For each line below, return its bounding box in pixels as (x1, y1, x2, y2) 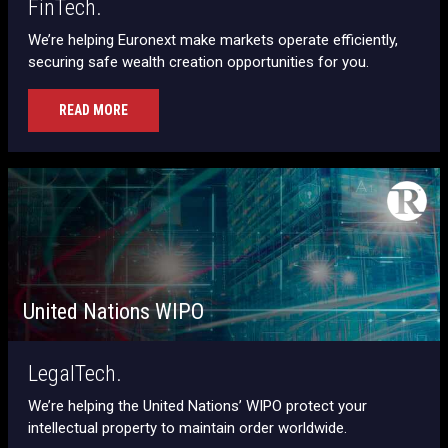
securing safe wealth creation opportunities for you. (28, 52, 369, 71)
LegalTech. (28, 360, 122, 386)
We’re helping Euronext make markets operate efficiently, (28, 30, 398, 49)
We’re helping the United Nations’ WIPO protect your (28, 396, 367, 415)
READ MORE (59, 101, 128, 118)
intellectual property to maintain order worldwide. (28, 418, 347, 437)
